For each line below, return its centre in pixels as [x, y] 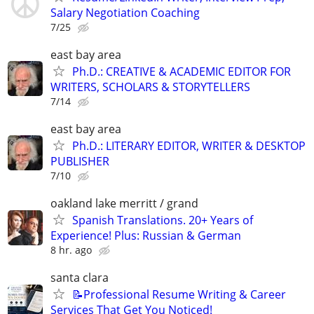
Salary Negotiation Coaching [125, 12]
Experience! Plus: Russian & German [146, 236]
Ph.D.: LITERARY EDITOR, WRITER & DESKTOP [189, 145]
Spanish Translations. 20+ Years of [163, 220]
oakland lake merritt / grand [124, 204]
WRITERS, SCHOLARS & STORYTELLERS [150, 87]
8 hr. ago [71, 250]
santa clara [80, 278]
